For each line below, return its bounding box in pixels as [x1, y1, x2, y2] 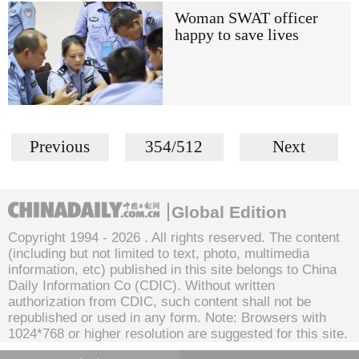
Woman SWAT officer [174, 10, 318, 27]
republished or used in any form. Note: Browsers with [8, 309, 326, 325]
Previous [30, 136, 91, 156]
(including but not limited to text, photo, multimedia [8, 245, 309, 261]
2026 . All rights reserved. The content [111, 229, 340, 245]
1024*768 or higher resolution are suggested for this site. [8, 325, 348, 341]
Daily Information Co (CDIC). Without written [8, 277, 275, 293]
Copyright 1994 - [8, 229, 111, 245]
